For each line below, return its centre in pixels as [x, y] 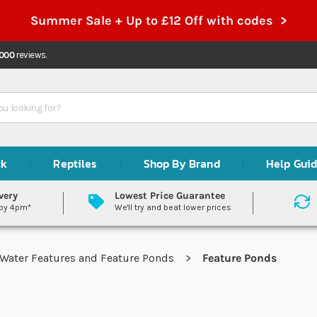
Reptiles [75, 163]
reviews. [30, 55]
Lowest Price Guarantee [170, 196]
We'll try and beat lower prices [173, 207]
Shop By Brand [181, 163]
